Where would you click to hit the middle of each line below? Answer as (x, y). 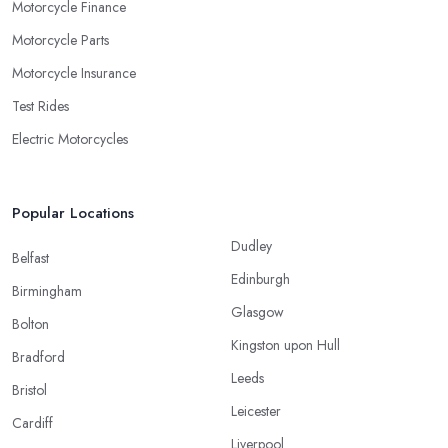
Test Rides (40, 105)
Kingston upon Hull (285, 344)
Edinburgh (260, 278)
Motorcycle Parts (60, 39)
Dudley (251, 245)
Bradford (38, 356)
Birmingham (47, 290)
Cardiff (32, 422)
